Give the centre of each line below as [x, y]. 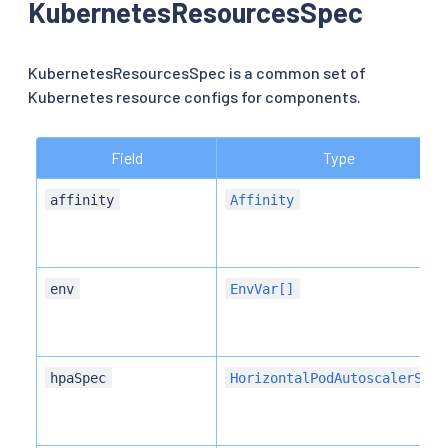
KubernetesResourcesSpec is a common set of [197, 72]
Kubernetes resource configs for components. [194, 96]
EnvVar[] [262, 288]
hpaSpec [78, 377]
